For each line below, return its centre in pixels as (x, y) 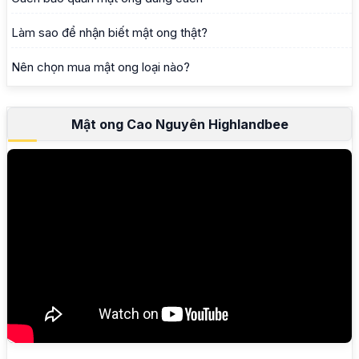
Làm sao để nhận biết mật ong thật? (109, 33)
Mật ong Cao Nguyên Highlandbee (179, 125)
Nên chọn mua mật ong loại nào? (101, 67)
